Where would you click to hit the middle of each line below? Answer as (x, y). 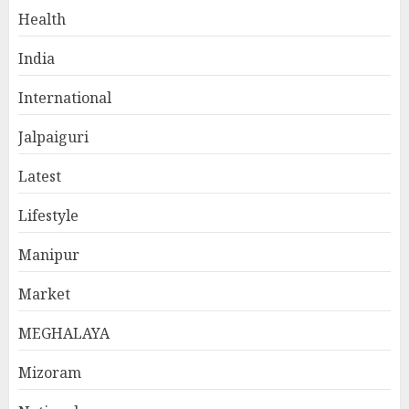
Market (44, 294)
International (65, 98)
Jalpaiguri (53, 137)
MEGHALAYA (64, 334)
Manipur (49, 255)
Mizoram (50, 373)
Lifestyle (48, 216)
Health (42, 20)
